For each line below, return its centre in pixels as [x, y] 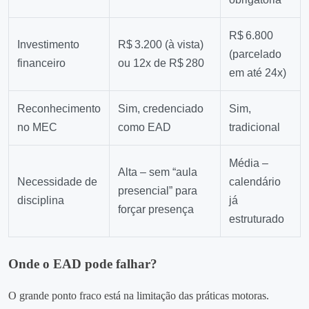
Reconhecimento [59, 109]
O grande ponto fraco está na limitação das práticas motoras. [139, 295]
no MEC [37, 128]
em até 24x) [258, 73]
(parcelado [255, 54]
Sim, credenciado [161, 109]
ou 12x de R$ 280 [161, 63]
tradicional [255, 128]
